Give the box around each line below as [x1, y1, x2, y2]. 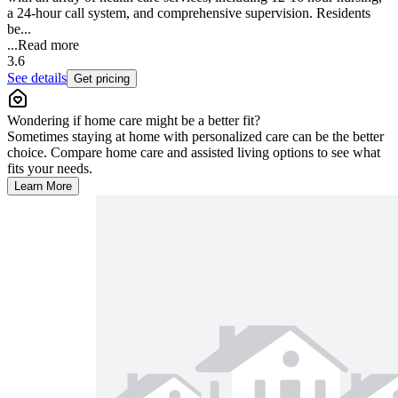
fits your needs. [7, 160, 92, 176]
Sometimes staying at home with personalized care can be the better [7, 128, 384, 144]
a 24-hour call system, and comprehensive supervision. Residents [7, 4, 370, 20]
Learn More [14, 179, 72, 193]
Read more [18, 36, 79, 52]
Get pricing [74, 71, 130, 85]
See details [7, 69, 67, 85]
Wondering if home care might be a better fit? [7, 112, 260, 128]
